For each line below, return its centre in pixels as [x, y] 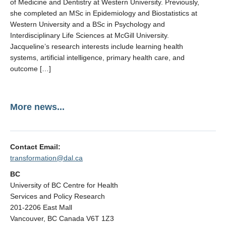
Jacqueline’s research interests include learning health [97, 46]
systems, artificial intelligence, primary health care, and [97, 58]
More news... [37, 107]
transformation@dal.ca [46, 158]
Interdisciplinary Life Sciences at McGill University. [90, 35]
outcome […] [31, 69]
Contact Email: [35, 147]
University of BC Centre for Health [64, 185]
